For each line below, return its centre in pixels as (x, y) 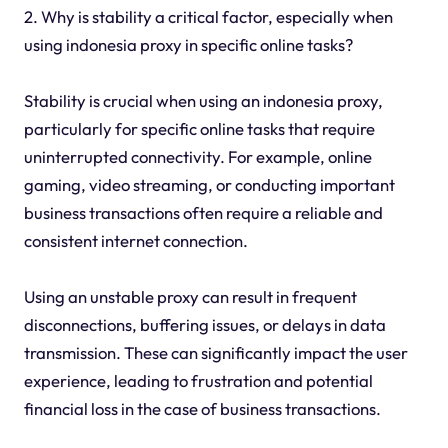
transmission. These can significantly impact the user (215, 353)
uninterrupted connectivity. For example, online (197, 157)
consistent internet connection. (135, 241)
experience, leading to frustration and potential (198, 381)
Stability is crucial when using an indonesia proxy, (203, 101)
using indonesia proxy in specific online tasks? (188, 45)
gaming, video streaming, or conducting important (209, 185)
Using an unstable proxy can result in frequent (190, 297)
